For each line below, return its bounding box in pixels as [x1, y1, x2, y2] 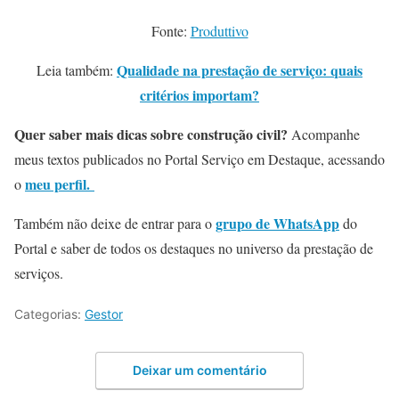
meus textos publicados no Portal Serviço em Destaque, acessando [14, 150, 385, 169]
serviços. [14, 264, 68, 283]
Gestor [85, 306, 123, 322]
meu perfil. [25, 174, 94, 195]
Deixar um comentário [132, 362, 267, 378]
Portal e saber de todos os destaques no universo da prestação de [14, 239, 373, 258]
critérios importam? [140, 85, 259, 106]
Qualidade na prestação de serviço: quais [117, 60, 362, 81]
